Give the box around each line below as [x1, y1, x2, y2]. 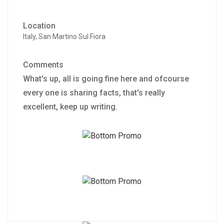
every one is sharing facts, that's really [23, 87, 165, 97]
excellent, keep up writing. [23, 101, 117, 111]
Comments [23, 59, 63, 69]
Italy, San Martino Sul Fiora [23, 32, 105, 40]
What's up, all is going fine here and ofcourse [23, 73, 189, 83]
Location [23, 20, 55, 30]
